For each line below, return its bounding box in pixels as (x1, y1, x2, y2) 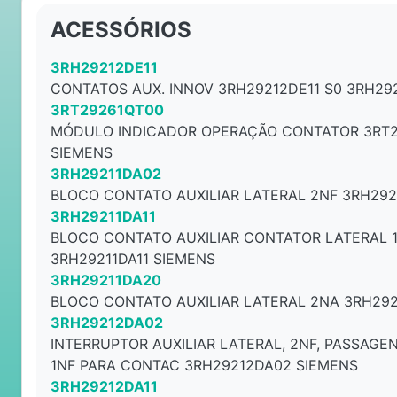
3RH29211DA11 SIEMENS (51, 250, 215, 268)
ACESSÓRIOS (51, 17, 191, 43)
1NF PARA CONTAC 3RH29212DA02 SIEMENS (51, 356, 358, 374)
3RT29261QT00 (51, 101, 164, 119)
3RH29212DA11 (51, 378, 158, 395)
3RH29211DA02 (51, 165, 161, 183)
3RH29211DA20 (51, 271, 161, 289)
